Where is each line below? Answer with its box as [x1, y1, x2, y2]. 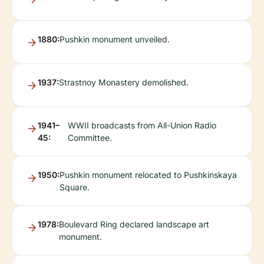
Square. [60, 182, 90, 192]
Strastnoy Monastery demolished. [59, 77, 189, 87]
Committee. [68, 133, 113, 143]
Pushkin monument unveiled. [60, 34, 170, 44]
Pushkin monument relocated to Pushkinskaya [60, 170, 237, 180]
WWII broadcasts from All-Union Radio [68, 120, 217, 130]
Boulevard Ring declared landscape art [59, 219, 209, 229]
